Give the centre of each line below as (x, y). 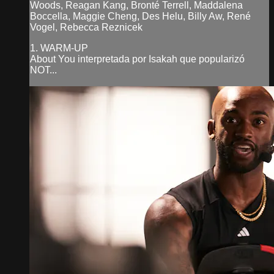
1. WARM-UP (59, 48)
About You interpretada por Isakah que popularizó (137, 59)
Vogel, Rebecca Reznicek (86, 27)
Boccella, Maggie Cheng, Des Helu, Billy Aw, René (140, 16)
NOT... (43, 70)
